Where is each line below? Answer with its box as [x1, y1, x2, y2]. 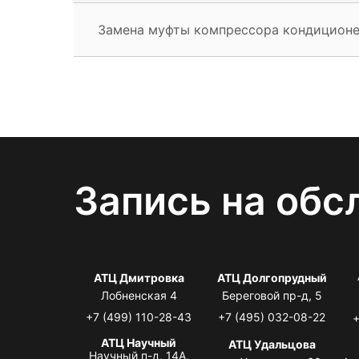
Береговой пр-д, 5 [221, 288, 322, 302]
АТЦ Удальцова [228, 337, 316, 351]
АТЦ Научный [101, 335, 177, 349]
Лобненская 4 [100, 288, 177, 302]
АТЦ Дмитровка [93, 270, 184, 284]
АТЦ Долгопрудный [216, 270, 327, 284]
